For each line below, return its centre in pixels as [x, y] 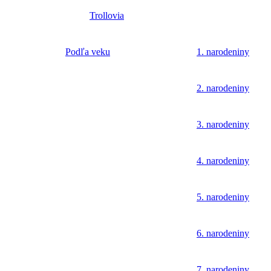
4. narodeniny [223, 161]
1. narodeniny [223, 52]
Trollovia [107, 16]
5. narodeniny [223, 197]
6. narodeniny [223, 233]
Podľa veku [88, 52]
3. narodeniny [223, 125]
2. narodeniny [223, 88]
